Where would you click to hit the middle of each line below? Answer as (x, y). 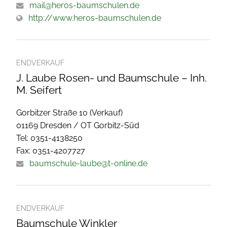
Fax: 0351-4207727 (51, 151)
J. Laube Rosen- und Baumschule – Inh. (111, 78)
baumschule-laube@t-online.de (88, 164)
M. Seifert (39, 90)
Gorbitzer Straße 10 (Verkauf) (69, 113)
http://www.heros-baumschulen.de (95, 18)
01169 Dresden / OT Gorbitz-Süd (78, 126)
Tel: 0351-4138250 (49, 138)
